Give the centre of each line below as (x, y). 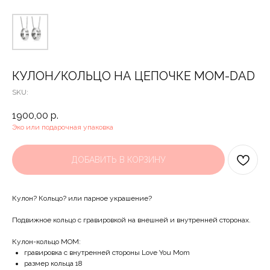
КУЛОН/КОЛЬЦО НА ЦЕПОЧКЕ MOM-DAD (133, 76)
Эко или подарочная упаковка (63, 127)
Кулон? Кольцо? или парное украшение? (82, 199)
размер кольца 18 (53, 264)
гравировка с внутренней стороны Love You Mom (107, 253)
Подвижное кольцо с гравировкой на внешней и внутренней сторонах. (131, 220)
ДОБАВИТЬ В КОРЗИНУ (118, 160)
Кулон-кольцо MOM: (46, 242)
